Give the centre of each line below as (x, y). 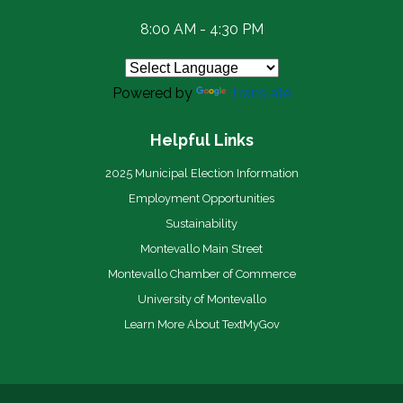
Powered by (154, 93)
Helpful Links (201, 139)
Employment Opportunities (201, 198)
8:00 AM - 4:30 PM (201, 29)
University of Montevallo (201, 299)
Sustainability (201, 223)
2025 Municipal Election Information (201, 173)
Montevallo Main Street (201, 248)
